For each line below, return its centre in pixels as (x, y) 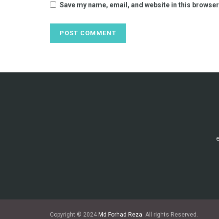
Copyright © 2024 (74, 214)
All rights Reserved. (171, 214)
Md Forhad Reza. (121, 214)
